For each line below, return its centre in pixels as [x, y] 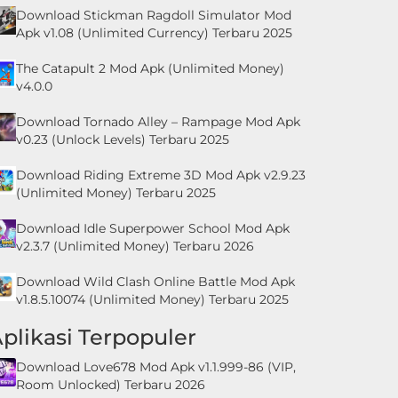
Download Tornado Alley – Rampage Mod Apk [158, 121]
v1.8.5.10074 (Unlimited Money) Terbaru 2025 [152, 299]
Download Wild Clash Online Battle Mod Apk [155, 281]
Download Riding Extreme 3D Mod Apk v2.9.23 [161, 175]
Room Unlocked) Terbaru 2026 [111, 384]
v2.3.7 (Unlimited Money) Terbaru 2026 [135, 246]
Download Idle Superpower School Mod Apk [153, 228]
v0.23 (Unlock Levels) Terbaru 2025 [123, 139]
